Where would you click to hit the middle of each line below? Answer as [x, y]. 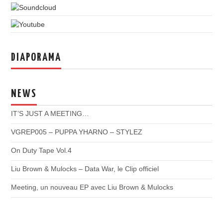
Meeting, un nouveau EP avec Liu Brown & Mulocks [92, 187]
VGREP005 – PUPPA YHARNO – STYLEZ [77, 132]
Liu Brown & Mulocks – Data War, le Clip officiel [85, 168]
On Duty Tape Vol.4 [42, 150]
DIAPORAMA [36, 57]
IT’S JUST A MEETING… [50, 113]
